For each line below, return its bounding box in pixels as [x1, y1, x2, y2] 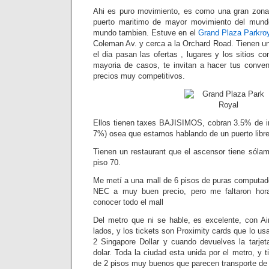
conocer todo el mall [93, 198, 163, 207]
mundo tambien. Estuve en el [93, 28, 198, 37]
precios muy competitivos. [93, 71, 185, 80]
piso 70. [93, 158, 121, 167]
